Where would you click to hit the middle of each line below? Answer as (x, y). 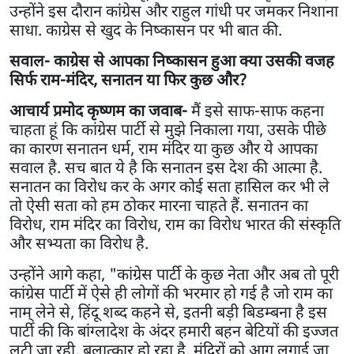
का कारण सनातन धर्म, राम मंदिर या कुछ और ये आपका (164, 148)
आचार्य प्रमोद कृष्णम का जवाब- (100, 110)
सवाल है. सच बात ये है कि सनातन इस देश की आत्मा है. (166, 167)
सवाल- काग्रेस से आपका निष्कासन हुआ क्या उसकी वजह (172, 60)
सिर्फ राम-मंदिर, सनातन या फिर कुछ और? (128, 79)
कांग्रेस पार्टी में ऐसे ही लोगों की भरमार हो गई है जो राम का (171, 292)
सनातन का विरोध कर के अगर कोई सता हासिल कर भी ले (169, 186)
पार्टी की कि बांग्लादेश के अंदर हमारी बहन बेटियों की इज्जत (174, 330)
